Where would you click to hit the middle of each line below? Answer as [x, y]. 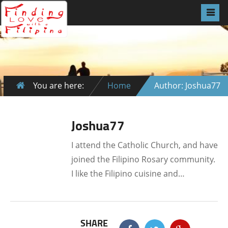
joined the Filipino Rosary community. [143, 159]
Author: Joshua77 [187, 85]
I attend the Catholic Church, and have [145, 145]
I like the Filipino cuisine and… [128, 174]
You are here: [59, 85]
